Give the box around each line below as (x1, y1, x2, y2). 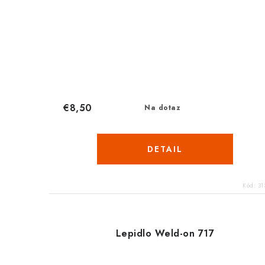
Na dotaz (144, 102, 181, 114)
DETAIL (147, 143, 183, 156)
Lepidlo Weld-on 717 (115, 227, 215, 241)
